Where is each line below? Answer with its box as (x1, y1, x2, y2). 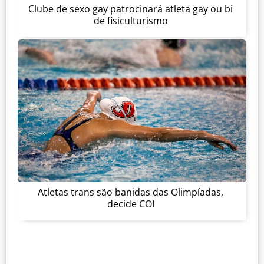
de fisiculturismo (93, 14, 168, 27)
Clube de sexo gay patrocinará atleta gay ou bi (28, 2, 233, 15)
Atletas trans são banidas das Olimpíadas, (38, 186, 223, 199)
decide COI (107, 197, 154, 211)
